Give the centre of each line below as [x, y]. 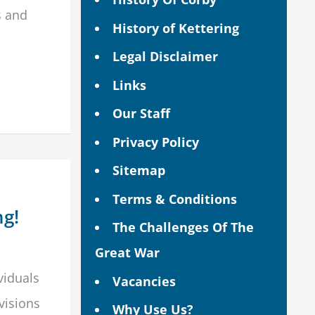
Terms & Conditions [174, 199]
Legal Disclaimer [165, 57]
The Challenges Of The [183, 227]
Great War [127, 253]
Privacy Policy [155, 142]
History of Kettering [175, 28]
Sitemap [139, 171]
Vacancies [144, 281]
